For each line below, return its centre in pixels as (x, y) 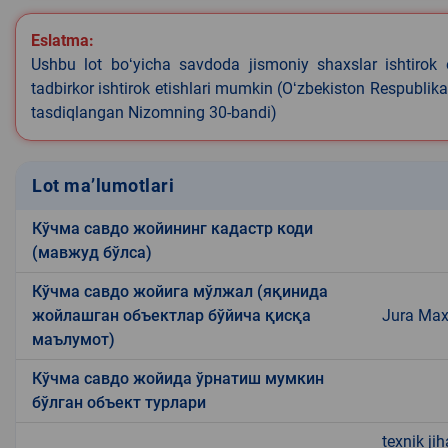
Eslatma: (62, 40)
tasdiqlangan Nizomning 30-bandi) (154, 112)
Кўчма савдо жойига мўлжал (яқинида (180, 291)
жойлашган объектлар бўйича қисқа (171, 315)
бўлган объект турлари (119, 402)
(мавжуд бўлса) (92, 252)
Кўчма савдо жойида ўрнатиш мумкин (178, 378)
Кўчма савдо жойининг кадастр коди (172, 228)
